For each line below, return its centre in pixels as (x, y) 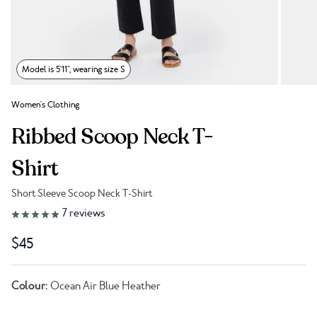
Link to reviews (46, 212)
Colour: (30, 286)
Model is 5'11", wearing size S (73, 69)
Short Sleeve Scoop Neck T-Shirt (82, 193)
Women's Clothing (45, 105)
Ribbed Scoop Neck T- (113, 137)
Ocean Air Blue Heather (104, 286)
